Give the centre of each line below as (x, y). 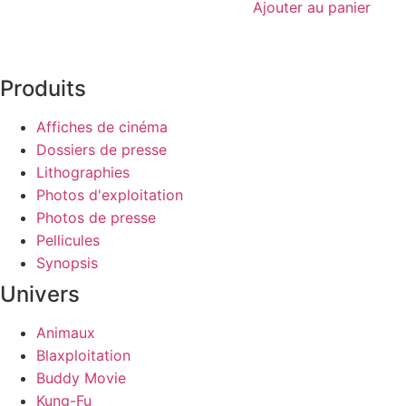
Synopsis (67, 263)
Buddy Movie (81, 378)
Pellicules (68, 241)
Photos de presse (96, 218)
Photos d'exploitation (110, 195)
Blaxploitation (83, 356)
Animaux (66, 333)
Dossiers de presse (101, 150)
